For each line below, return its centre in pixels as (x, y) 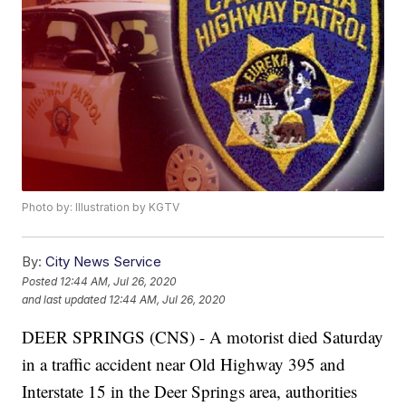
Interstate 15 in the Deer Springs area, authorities (190, 391)
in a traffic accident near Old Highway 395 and (184, 364)
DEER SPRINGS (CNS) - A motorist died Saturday (203, 337)
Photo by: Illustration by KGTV (101, 208)
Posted (41, 281)
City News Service (104, 262)
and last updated (64, 299)
